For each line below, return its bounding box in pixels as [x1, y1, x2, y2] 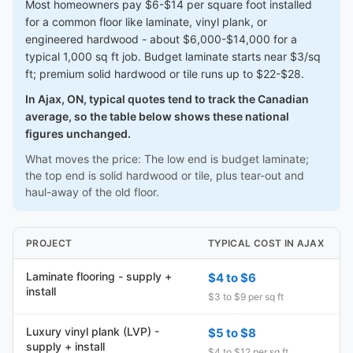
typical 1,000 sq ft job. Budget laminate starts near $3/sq [25, 50, 321, 63]
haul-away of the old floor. [25, 185, 159, 199]
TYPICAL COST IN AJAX [208, 237, 325, 249]
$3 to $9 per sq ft [208, 291, 284, 303]
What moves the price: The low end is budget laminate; [25, 152, 309, 165]
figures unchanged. [25, 127, 131, 140]
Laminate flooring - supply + [26, 269, 172, 283]
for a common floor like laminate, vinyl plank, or [25, 15, 267, 28]
